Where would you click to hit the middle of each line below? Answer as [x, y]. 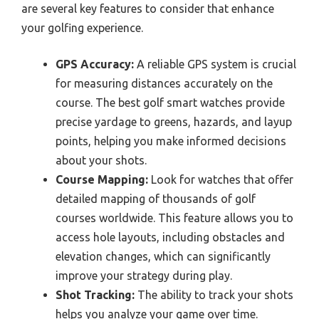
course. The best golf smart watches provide [170, 102]
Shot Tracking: [95, 294]
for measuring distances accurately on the [164, 83]
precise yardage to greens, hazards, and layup [174, 121]
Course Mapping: [102, 179]
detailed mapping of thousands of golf [156, 198]
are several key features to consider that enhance [148, 8]
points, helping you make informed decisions [171, 141]
